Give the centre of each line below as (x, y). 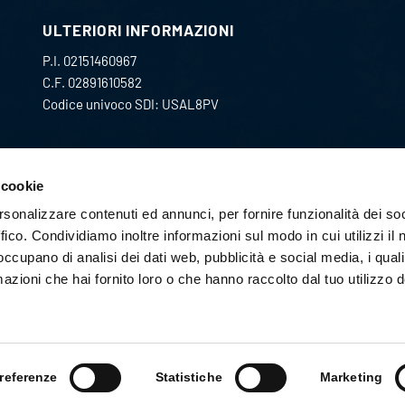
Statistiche (188, 377)
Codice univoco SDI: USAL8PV (130, 104)
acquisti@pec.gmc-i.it (107, 205)
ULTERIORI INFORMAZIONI (138, 30)
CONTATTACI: (93, 174)
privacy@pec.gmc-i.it (104, 238)
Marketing (351, 377)
